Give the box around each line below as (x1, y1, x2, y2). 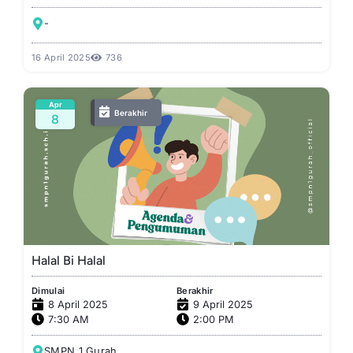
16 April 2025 (32, 51, 91, 63)
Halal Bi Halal (32, 252, 106, 268)
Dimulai (32, 284, 65, 296)
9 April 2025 (193, 298, 253, 310)
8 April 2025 (48, 298, 108, 310)
